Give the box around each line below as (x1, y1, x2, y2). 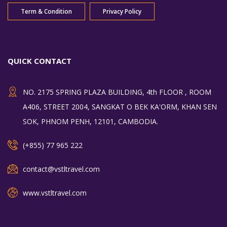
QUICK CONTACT (8, 56, 71, 66)
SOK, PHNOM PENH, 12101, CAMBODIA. (23, 117, 158, 126)
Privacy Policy (103, 7, 141, 16)
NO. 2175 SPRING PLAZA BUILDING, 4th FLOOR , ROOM (23, 87, 211, 97)
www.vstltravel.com (23, 188, 87, 198)
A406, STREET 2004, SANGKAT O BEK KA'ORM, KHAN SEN (23, 102, 217, 111)
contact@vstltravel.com (23, 164, 100, 174)
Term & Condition (21, 7, 72, 16)
